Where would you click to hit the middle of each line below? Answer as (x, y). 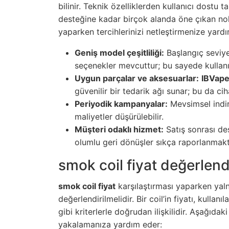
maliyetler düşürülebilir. (119, 117)
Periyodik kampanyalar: (121, 104)
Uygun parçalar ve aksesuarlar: (137, 78)
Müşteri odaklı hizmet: (119, 130)
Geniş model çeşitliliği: (119, 53)
